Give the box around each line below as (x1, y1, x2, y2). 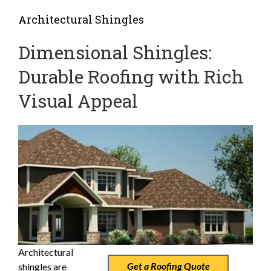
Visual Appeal (18, 89, 138, 113)
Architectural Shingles (18, 12, 144, 27)
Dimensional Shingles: (18, 41, 212, 65)
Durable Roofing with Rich (18, 65, 244, 89)
